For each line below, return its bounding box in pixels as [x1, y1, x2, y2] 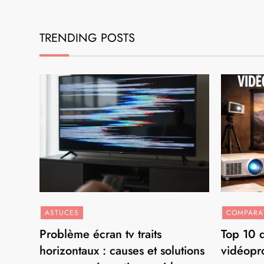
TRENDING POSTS [39, 29, 136, 47]
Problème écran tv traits [39, 225, 162, 243]
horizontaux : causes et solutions [39, 242, 205, 259]
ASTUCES [45, 207, 80, 218]
